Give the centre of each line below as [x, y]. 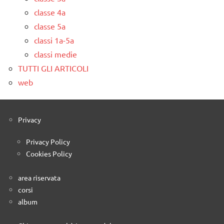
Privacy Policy [48, 141]
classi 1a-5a [54, 40]
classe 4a [50, 12]
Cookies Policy [49, 153]
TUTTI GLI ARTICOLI [53, 68]
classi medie [55, 54]
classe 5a [50, 26]
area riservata [39, 177]
